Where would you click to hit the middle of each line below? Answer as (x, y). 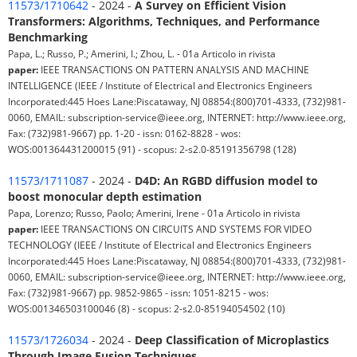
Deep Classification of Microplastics (232, 340)
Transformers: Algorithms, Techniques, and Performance (164, 22)
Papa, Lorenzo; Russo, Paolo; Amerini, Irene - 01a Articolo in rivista (154, 213)
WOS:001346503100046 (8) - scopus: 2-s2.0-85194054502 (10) (147, 309)
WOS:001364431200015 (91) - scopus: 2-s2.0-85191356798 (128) (152, 149)
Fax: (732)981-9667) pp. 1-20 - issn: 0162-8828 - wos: (124, 133)
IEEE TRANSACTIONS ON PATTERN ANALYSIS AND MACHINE (174, 70)
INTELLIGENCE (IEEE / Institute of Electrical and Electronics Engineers (160, 86)
